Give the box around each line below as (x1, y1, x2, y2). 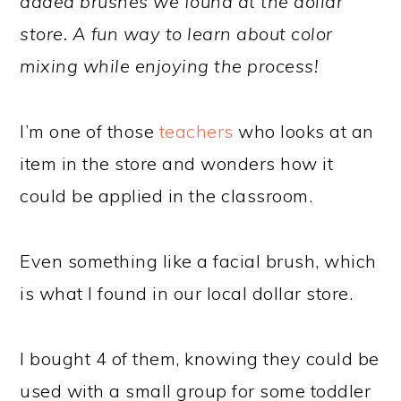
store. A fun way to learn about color (20, 21, 333, 45)
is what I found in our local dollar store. (20, 281, 354, 304)
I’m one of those (20, 119, 159, 142)
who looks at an (233, 119, 374, 142)
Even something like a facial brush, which (20, 249, 377, 272)
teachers (158, 119, 234, 142)
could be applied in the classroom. (20, 183, 313, 207)
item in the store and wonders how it (20, 151, 334, 175)
